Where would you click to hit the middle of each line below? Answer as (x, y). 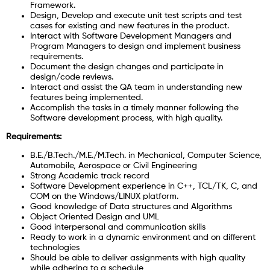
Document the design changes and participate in (127, 67)
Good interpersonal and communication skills (118, 227)
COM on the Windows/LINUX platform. (104, 196)
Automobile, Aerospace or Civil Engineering (114, 165)
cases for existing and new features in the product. (130, 26)
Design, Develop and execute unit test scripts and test (136, 15)
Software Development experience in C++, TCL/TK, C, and (144, 186)
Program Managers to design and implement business (135, 46)
